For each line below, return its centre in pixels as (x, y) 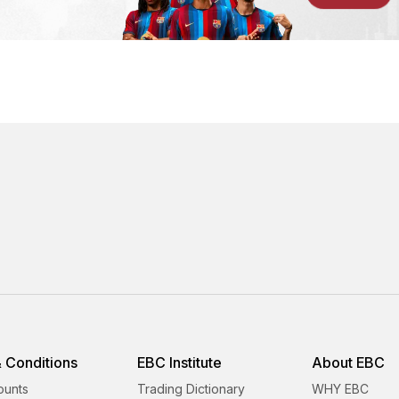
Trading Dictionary (191, 389)
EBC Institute (180, 363)
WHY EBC (340, 389)
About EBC (348, 363)
